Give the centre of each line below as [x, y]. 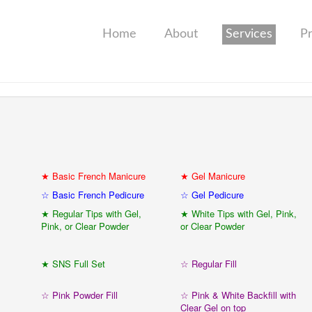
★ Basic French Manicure [93, 176]
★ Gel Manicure [213, 176]
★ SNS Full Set [73, 264]
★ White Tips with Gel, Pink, [239, 213]
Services [249, 34]
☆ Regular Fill [209, 264]
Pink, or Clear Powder [85, 226]
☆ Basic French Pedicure [93, 195]
